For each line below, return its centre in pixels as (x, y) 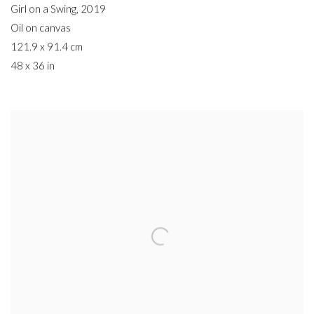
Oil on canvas (41, 28)
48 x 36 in (33, 66)
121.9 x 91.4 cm (47, 47)
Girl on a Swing (43, 9)
